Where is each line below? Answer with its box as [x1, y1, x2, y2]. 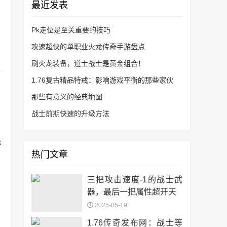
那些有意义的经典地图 [31, 93, 102, 101]
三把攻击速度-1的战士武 [87, 175, 182, 184]
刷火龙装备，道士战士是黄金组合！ [31, 59, 145, 67]
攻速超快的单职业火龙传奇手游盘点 [31, 43, 145, 51]
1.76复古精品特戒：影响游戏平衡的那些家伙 [31, 76, 173, 84]
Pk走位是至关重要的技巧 [31, 26, 110, 34]
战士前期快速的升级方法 [31, 109, 109, 118]
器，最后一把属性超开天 [87, 187, 176, 196]
